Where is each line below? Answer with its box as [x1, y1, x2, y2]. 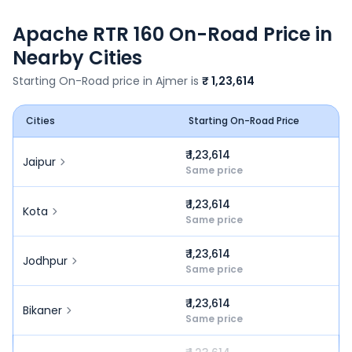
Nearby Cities [13, 45, 142, 71]
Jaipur [23, 154, 56, 170]
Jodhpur [23, 253, 68, 269]
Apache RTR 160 [13, 21, 164, 47]
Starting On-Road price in [13, 73, 156, 89]
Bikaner [23, 302, 62, 318]
